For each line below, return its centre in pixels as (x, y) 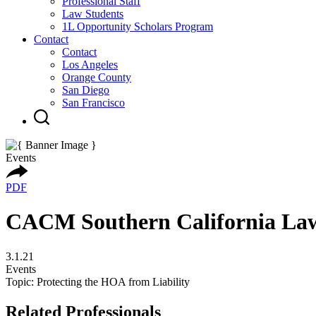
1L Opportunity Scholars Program (138, 26)
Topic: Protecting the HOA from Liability (98, 281)
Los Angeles (90, 65)
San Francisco (93, 103)
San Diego (86, 90)
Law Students (93, 14)
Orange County (97, 77)
